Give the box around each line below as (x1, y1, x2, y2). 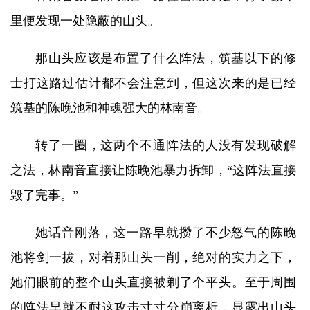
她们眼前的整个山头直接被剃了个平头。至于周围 (10, 275, 296, 289)
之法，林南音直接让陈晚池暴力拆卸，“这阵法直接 (10, 163, 296, 177)
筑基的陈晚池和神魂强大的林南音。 (10, 101, 210, 115)
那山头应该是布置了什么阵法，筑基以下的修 (35, 51, 296, 65)
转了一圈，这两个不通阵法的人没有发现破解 (35, 138, 296, 152)
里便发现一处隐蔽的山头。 (10, 14, 160, 28)
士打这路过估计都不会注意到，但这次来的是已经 (10, 76, 296, 90)
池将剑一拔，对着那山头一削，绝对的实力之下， (10, 250, 296, 264)
